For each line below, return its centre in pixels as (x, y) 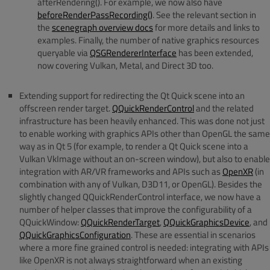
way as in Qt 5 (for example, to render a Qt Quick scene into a (134, 146)
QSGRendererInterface (133, 52)
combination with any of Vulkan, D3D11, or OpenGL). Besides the (141, 184)
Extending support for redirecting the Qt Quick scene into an (132, 96)
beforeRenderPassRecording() (95, 14)
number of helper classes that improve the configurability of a (136, 209)
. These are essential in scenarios (193, 235)
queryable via (64, 52)
